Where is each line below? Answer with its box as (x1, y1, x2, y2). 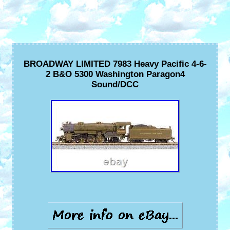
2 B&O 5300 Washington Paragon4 (45, 69, 185, 80)
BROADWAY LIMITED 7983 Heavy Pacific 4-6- (23, 59, 207, 69)
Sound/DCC (91, 80, 139, 90)
